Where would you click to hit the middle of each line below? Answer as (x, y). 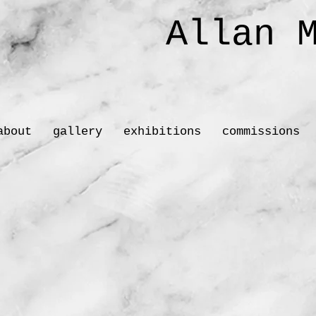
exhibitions (162, 132)
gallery (77, 132)
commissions (261, 132)
